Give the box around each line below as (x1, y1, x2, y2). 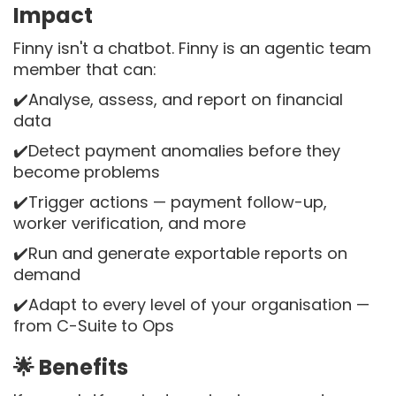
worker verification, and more (13, 212, 246, 234)
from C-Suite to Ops (13, 315, 174, 337)
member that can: (13, 58, 156, 80)
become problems (13, 161, 160, 183)
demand (13, 263, 80, 286)
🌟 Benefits (13, 353, 128, 382)
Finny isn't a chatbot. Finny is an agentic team (13, 37, 371, 59)
